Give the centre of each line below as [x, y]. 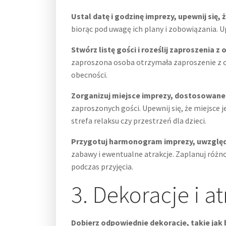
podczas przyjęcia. [102, 166]
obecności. [89, 75]
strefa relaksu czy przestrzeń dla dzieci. [139, 121]
